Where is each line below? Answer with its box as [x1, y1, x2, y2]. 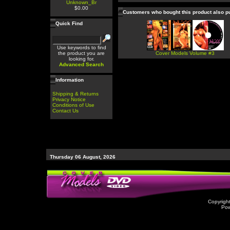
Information [55, 77, 84, 83]
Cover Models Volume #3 [156, 50, 215, 56]
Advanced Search [59, 62, 104, 67]
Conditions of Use [52, 102, 94, 108]
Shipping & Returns [52, 91, 99, 97]
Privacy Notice [52, 97, 86, 102]
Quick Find [55, 21, 83, 26]
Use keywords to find [56, 45, 106, 50]
